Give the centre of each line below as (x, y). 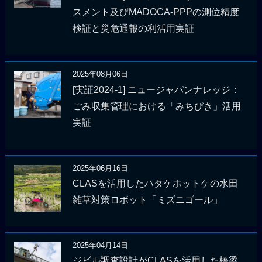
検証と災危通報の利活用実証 (133, 29)
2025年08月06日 (100, 74)
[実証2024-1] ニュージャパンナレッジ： (156, 89)
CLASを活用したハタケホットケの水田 (155, 184)
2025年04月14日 (100, 245)
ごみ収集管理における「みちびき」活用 (156, 106)
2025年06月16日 (100, 168)
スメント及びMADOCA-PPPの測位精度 (156, 12)
